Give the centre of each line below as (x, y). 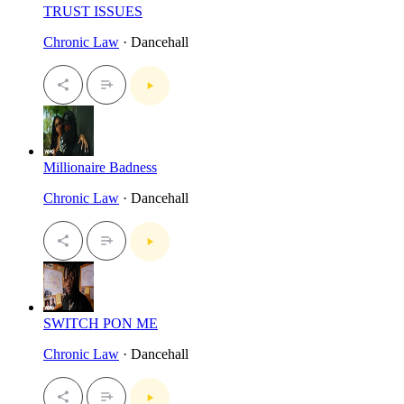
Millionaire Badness (100, 167)
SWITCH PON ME (101, 323)
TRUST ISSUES (93, 11)
